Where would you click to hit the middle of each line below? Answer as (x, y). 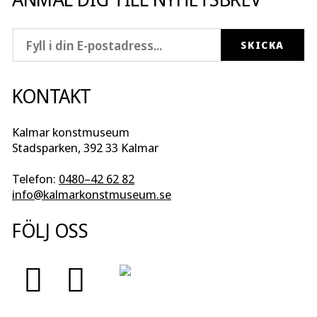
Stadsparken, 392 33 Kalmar (85, 148)
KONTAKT (52, 96)
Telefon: (35, 179)
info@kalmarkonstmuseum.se (92, 195)
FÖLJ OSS (50, 231)
